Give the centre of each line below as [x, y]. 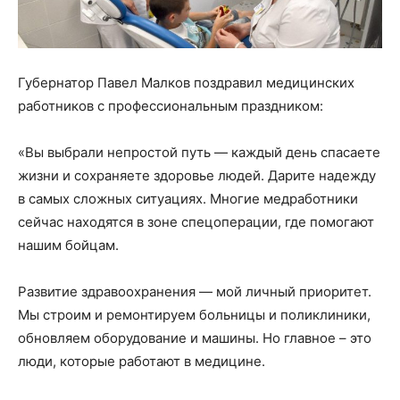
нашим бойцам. [68, 245]
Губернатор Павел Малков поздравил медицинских [186, 82]
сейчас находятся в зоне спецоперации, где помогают [196, 221]
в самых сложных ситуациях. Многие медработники [188, 198]
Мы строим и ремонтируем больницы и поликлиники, [194, 314]
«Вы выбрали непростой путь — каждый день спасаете [199, 152]
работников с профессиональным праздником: [171, 105]
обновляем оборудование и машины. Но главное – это [195, 337]
